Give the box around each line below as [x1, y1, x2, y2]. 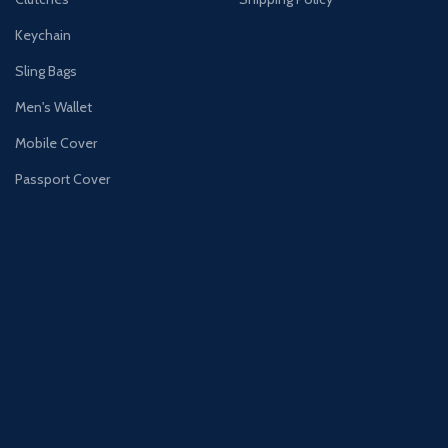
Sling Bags [15, 62, 77, 81]
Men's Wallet [15, 98, 92, 117]
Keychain [15, 26, 71, 45]
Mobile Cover [15, 134, 97, 153]
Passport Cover [15, 170, 110, 189]
